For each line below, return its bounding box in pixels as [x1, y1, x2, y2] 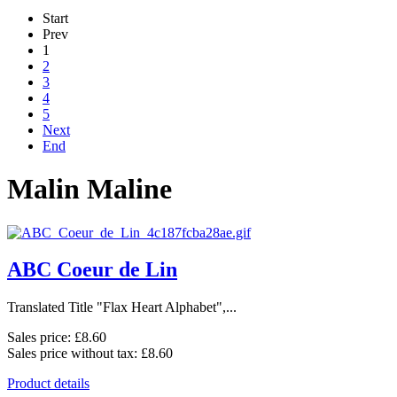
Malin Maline [7, 173, 172, 206]
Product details [7, 376, 90, 392]
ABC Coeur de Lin [7, 258, 177, 282]
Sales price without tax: [7, 346, 141, 362]
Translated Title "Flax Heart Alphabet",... [7, 300, 237, 315]
